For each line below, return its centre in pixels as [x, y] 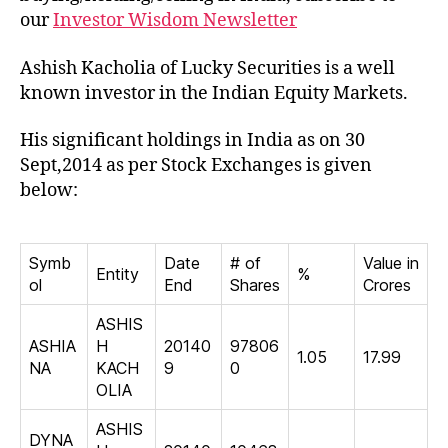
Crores [387, 285]
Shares [255, 285]
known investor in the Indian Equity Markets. [214, 93]
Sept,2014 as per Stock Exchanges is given [196, 165]
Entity [117, 274]
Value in [391, 263]
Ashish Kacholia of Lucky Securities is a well [207, 68]
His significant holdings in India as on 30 [192, 140]
